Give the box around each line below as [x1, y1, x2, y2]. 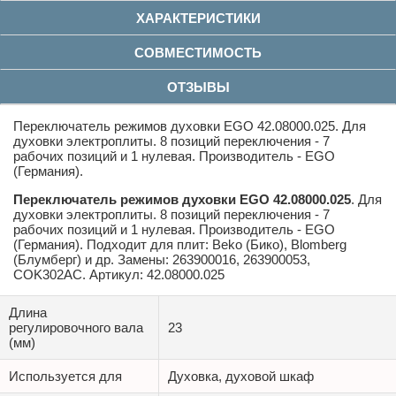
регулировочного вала [9, 319, 143, 335]
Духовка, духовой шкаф [168, 368, 314, 384]
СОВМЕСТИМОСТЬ [134, 44, 262, 60]
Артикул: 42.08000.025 [89, 266, 225, 282]
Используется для [9, 368, 122, 384]
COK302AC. [13, 266, 89, 282]
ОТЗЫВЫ [166, 79, 230, 95]
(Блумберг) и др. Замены [13, 251, 165, 267]
